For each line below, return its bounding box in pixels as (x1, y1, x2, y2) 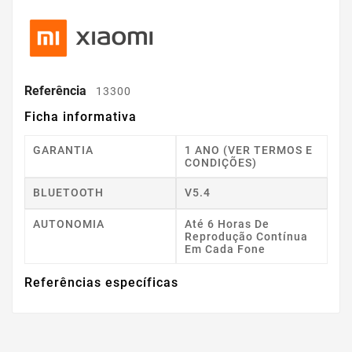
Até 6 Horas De (185, 217, 269, 230)
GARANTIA (33, 143, 93, 156)
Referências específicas (24, 274, 178, 290)
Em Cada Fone (185, 242, 266, 255)
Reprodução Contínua (185, 229, 308, 243)
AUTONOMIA (33, 217, 104, 230)
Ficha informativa (24, 108, 137, 124)
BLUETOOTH (33, 185, 104, 199)
